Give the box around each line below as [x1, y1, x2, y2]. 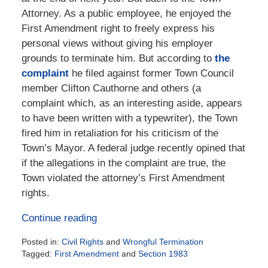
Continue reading [21, 212, 97, 224]
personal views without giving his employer [21, 38, 213, 50]
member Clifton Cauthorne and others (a [21, 83, 201, 95]
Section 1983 [138, 249, 188, 259]
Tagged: [21, 249, 52, 259]
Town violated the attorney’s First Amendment [21, 172, 225, 184]
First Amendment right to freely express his [21, 23, 215, 35]
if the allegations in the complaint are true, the [21, 157, 226, 169]
